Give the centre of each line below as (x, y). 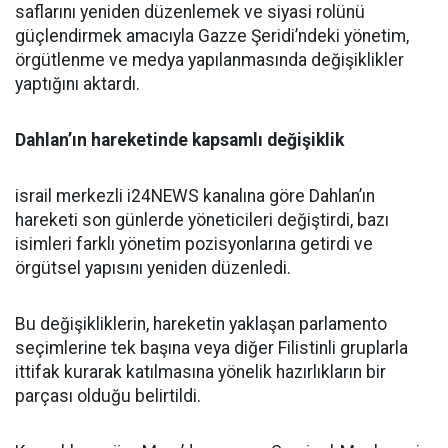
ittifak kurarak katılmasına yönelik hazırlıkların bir (200, 372)
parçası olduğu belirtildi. (108, 396)
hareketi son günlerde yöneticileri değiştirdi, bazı (202, 220)
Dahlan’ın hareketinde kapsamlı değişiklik (179, 140)
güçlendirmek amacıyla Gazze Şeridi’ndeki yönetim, (212, 36)
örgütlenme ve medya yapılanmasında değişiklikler (209, 60)
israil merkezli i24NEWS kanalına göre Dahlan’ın (195, 196)
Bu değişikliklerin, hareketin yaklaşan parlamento (201, 324)
